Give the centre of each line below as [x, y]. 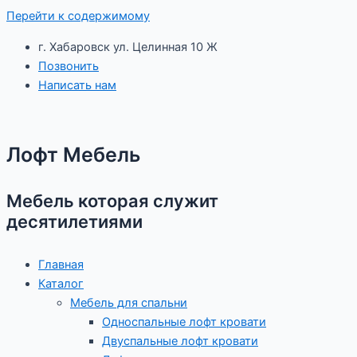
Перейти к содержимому [78, 16]
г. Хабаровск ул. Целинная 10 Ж [128, 47]
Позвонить [69, 66]
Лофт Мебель [73, 154]
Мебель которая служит [112, 201]
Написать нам [77, 85]
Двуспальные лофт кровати [180, 341]
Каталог [61, 284]
